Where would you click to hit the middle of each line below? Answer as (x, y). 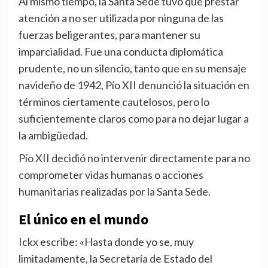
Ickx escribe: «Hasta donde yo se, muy (106, 242)
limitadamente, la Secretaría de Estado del (115, 259)
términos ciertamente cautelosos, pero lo (114, 102)
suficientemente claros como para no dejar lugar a (133, 119)
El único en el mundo (83, 220)
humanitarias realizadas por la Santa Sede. (114, 192)
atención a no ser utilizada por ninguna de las (121, 18)
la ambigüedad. (53, 135)
